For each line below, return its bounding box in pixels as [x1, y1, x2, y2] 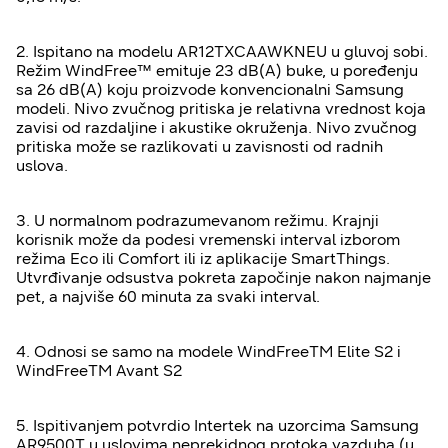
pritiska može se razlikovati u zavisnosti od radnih [16, 137, 383, 157]
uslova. [16, 156, 68, 176]
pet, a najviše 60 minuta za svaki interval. [16, 287, 320, 307]
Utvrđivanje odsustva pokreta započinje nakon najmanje [16, 268, 431, 288]
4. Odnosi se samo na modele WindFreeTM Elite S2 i [16, 342, 401, 362]
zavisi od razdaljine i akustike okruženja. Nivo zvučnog [16, 118, 417, 138]
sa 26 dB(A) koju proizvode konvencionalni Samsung [16, 80, 404, 100]
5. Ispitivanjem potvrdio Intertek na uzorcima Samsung [16, 416, 419, 436]
